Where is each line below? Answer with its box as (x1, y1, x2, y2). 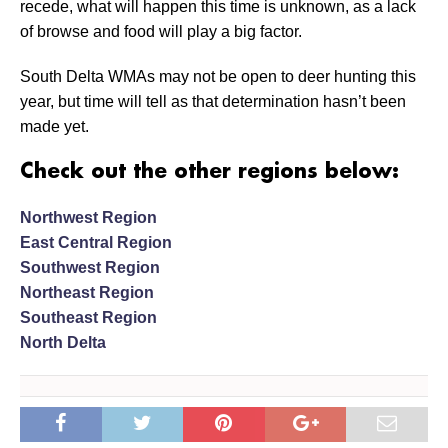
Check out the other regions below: (20, 161, 399, 184)
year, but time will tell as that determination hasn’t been (20, 93, 406, 111)
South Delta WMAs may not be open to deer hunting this (20, 68, 416, 86)
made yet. (20, 118, 89, 136)
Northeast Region (20, 284, 154, 302)
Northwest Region (20, 209, 157, 227)
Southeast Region (20, 309, 157, 327)
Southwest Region (20, 259, 160, 277)
